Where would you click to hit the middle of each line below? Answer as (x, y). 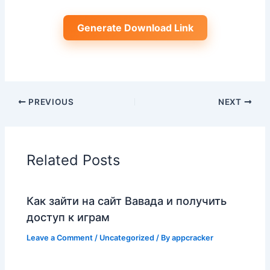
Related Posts (74, 160)
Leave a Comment (60, 238)
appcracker (193, 238)
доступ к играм (68, 217)
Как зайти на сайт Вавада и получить (127, 201)
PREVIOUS (50, 102)
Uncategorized (127, 238)
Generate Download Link (135, 28)
